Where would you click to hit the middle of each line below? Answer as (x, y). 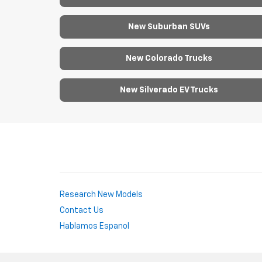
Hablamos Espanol (94, 227)
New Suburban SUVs (169, 27)
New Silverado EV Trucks (169, 90)
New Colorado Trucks (169, 59)
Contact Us (82, 211)
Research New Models (101, 195)
